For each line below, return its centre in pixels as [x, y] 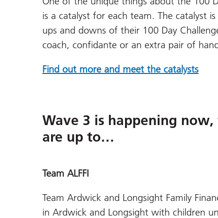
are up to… [78, 137]
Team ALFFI [65, 173]
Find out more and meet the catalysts [120, 69]
